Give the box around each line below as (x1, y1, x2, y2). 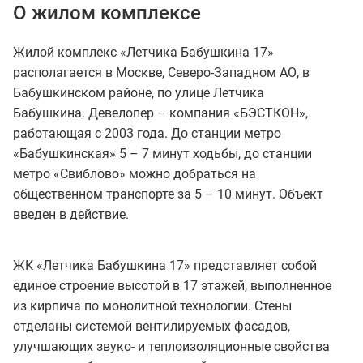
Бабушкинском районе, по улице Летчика (13, 84, 264, 100)
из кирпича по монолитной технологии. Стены (13, 297, 292, 314)
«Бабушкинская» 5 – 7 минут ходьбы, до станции (13, 145, 312, 161)
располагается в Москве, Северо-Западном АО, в (13, 64, 310, 80)
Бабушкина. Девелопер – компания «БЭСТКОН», (13, 105, 308, 121)
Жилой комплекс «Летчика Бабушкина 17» (13, 44, 274, 60)
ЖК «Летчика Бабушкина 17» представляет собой (13, 257, 317, 273)
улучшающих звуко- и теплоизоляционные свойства (13, 338, 330, 354)
